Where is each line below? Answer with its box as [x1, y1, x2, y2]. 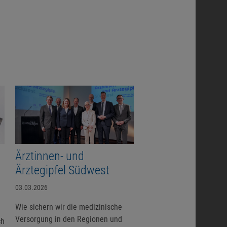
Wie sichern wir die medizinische [15, 202, 122, 212]
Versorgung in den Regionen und [15, 214, 122, 224]
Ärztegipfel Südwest [15, 163, 109, 177]
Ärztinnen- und [15, 149, 84, 163]
